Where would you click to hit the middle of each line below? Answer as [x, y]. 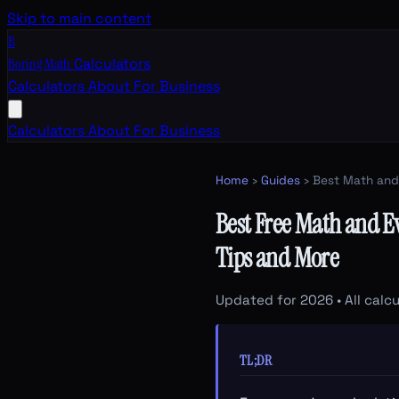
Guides [281, 180]
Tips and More [277, 258]
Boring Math [39, 64]
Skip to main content [79, 18]
